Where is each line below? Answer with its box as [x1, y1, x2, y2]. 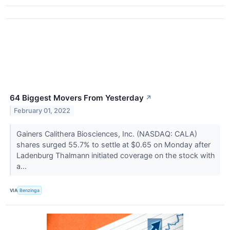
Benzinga [20, 187, 40, 193]
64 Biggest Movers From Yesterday [10, 93, 144, 103]
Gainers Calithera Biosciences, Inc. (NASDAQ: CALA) [16, 129, 197, 139]
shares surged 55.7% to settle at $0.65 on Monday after [16, 140, 210, 149]
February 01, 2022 [14, 107, 71, 115]
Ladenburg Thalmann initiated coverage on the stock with [16, 151, 215, 160]
